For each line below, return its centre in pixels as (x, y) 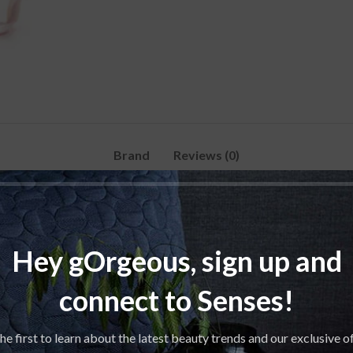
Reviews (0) (206, 154)
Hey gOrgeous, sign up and (176, 260)
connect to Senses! (176, 300)
